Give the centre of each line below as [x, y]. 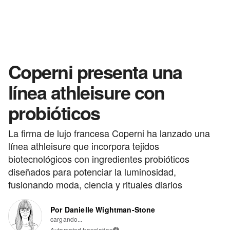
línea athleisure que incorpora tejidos [84, 146]
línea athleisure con [87, 92]
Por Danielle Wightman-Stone [103, 209]
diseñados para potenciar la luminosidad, [92, 171]
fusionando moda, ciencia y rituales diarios [95, 184]
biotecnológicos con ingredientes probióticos [99, 158]
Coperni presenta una [95, 71]
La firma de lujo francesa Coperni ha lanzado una [109, 133]
